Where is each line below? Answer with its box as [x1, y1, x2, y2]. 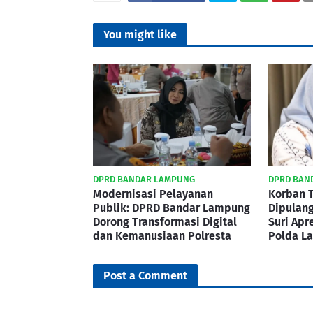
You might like [103, 28, 177, 41]
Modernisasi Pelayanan [93, 187, 213, 201]
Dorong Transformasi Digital [93, 215, 237, 228]
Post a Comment [103, 269, 187, 282]
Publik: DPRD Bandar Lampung [93, 201, 250, 214]
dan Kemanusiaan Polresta [93, 229, 231, 242]
